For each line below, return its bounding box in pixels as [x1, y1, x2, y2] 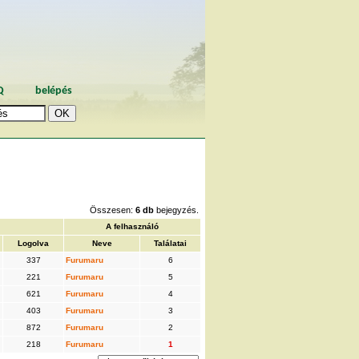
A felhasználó [106, 221, 159, 231]
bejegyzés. [154, 204, 199, 215]
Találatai [154, 238, 187, 248]
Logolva [18, 238, 49, 248]
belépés [34, 85, 72, 96]
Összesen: [90, 204, 135, 215]
